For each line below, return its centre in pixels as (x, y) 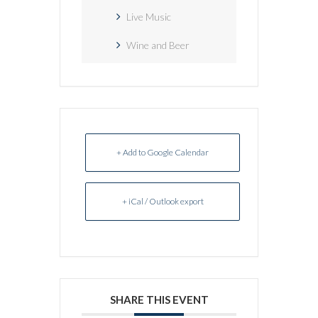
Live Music (149, 16)
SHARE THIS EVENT (159, 299)
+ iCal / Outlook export (163, 201)
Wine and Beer (158, 45)
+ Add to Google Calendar (163, 152)
